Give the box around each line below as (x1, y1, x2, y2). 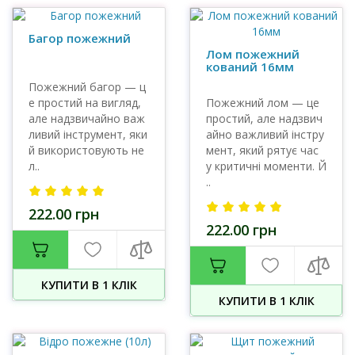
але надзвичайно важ (29, 111, 145, 126)
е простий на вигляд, (29, 95, 141, 110)
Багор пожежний (29, 30, 131, 46)
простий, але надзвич (206, 111, 323, 126)
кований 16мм (206, 59, 294, 74)
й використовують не (29, 143, 144, 158)
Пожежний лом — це (206, 95, 319, 110)
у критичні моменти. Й (206, 158, 326, 174)
